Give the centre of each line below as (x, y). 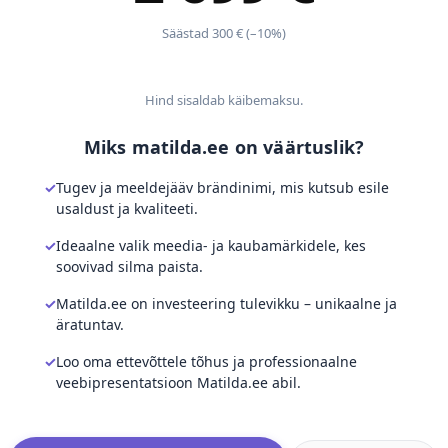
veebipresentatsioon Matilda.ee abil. (178, 382)
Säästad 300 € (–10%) (224, 33)
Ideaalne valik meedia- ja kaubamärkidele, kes (211, 245)
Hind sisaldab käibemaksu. (224, 100)
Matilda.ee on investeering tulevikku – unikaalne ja (226, 303)
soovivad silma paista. (129, 266)
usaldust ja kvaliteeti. (127, 208)
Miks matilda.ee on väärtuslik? (224, 147)
